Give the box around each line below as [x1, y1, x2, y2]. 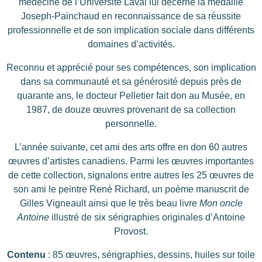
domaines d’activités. [87, 39, 175, 50]
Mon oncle [199, 198, 243, 209]
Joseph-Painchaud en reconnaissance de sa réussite [21, 11, 241, 22]
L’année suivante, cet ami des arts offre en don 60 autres [15, 142, 247, 153]
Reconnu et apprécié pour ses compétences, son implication [6, 63, 256, 73]
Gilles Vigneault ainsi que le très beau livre [19, 198, 199, 209]
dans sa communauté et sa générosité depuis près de [20, 77, 242, 87]
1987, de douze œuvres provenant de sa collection [26, 105, 236, 115]
